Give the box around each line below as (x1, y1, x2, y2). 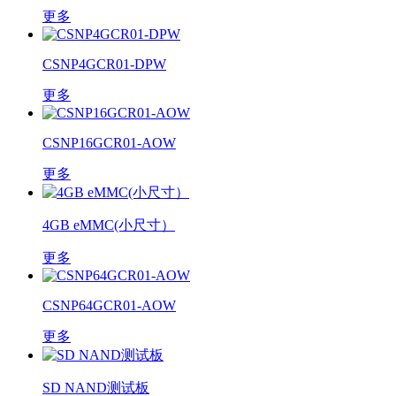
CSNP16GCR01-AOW (42, 135, 176, 150)
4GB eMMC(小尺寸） (42, 217, 175, 232)
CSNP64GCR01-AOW (42, 298, 176, 313)
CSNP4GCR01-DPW (42, 57, 166, 72)
